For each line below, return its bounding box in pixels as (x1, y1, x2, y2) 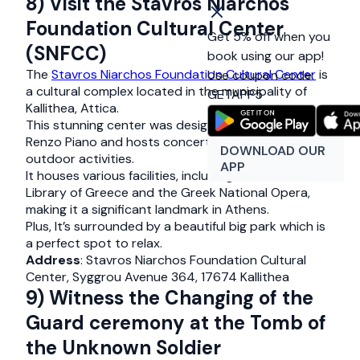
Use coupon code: (207, 67, 314, 84)
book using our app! (207, 47, 324, 65)
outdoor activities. (26, 150, 134, 167)
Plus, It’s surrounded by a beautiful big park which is (26, 218, 325, 235)
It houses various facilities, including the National (26, 167, 308, 184)
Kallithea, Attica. (26, 100, 119, 117)
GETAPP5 (207, 86, 263, 104)
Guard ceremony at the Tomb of (26, 310, 326, 335)
